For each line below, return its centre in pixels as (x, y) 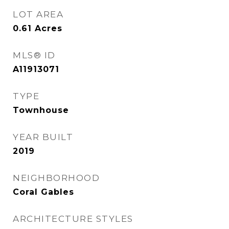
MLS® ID (34, 55)
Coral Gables (43, 192)
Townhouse (41, 110)
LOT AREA (38, 14)
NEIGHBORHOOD (56, 178)
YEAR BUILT (43, 137)
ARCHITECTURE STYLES (73, 219)
